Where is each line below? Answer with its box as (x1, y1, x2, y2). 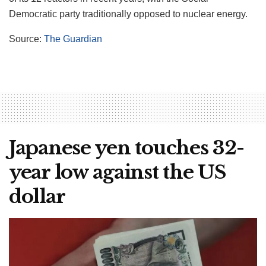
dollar (9, 185, 65, 209)
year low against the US (9, 160, 226, 185)
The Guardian (44, 34, 102, 45)
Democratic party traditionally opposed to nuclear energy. (9, 9, 248, 20)
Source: (9, 34, 44, 45)
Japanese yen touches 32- (9, 136, 244, 160)
